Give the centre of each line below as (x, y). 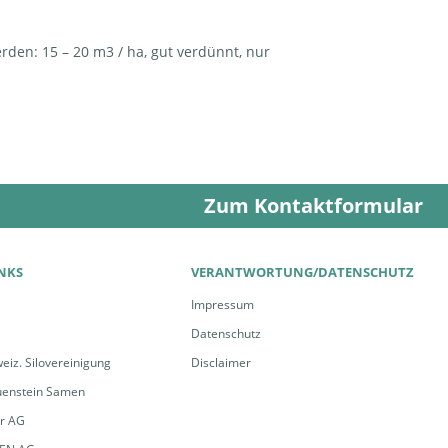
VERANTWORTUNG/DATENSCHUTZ (303, 271)
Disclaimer (221, 362)
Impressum (223, 304)
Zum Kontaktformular (313, 205)
